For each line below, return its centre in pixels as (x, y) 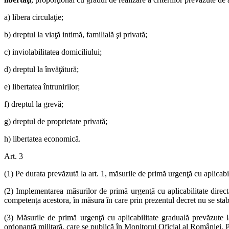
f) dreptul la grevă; (34, 104)
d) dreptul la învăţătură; (41, 69)
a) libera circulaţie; (34, 17)
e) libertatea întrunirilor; (42, 86)
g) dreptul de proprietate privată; (56, 121)
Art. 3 (14, 156)
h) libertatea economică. (42, 139)
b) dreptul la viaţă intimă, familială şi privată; (76, 34)
